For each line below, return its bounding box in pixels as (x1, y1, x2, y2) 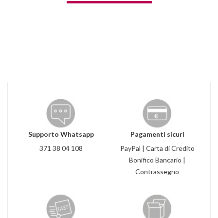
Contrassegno (135, 167, 179, 176)
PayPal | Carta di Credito (120, 144, 195, 152)
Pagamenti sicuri (130, 130, 184, 138)
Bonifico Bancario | (129, 156, 185, 164)
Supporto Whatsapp (28, 130, 94, 138)
